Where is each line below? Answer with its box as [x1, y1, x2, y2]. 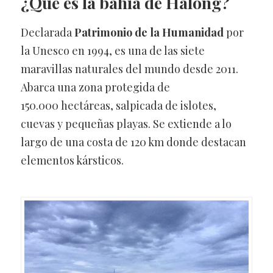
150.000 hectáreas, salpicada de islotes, [20, 98, 216, 113]
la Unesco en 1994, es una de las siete [20, 43, 205, 58]
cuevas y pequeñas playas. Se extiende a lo [20, 116, 232, 132]
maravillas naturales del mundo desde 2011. [20, 62, 238, 77]
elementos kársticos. [20, 153, 124, 168]
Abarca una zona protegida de [20, 80, 170, 95]
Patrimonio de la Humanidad [74, 25, 224, 40]
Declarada [20, 25, 74, 40]
